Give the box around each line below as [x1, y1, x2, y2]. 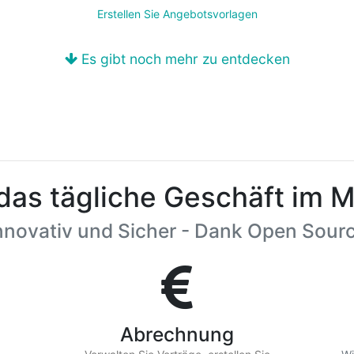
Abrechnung [120, 322, 234, 346]
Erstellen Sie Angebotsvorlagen [96, 7, 258, 21]
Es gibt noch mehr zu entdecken [77, 51, 290, 68]
